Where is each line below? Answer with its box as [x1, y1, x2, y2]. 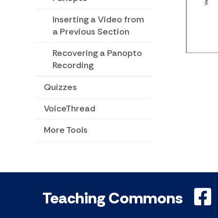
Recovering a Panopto [53, 47, 142, 59]
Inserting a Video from [53, 14, 144, 26]
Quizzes [44, 81, 77, 93]
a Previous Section [53, 26, 129, 38]
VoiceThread [44, 103, 95, 115]
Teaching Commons [42, 188, 183, 209]
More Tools [44, 124, 88, 136]
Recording [53, 59, 93, 72]
